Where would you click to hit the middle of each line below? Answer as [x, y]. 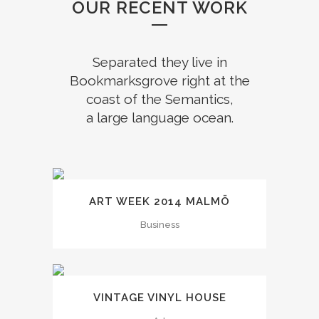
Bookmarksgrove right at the [159, 80]
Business [159, 225]
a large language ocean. [159, 117]
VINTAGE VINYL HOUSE [159, 298]
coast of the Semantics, [159, 99]
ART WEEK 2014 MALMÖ [159, 202]
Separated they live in [159, 62]
